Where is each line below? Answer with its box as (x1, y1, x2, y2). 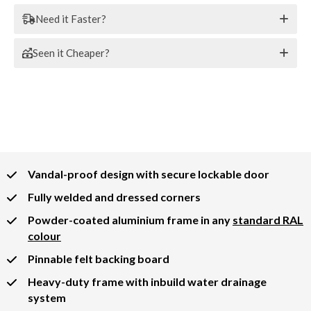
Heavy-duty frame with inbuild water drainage (28, 274, 267, 288)
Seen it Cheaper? (33, 46, 110, 59)
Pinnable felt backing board (28, 251, 169, 265)
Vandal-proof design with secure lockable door (28, 167, 269, 180)
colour (28, 228, 61, 242)
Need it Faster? (35, 12, 106, 25)
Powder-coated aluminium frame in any (28, 212, 233, 226)
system (28, 290, 66, 304)
